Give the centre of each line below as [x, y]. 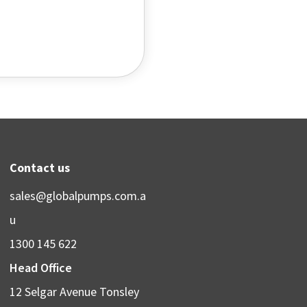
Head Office [41, 268]
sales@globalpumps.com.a [78, 196]
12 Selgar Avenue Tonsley [75, 292]
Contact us [40, 168]
